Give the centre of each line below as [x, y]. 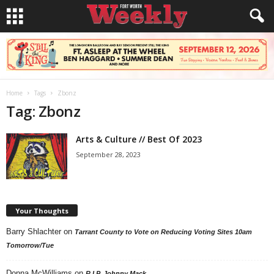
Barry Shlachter [34, 231]
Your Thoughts [42, 210]
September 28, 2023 [108, 154]
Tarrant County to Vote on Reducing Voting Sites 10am [163, 231]
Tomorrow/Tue [30, 245]
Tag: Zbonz [43, 111]
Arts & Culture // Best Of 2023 [139, 139]
